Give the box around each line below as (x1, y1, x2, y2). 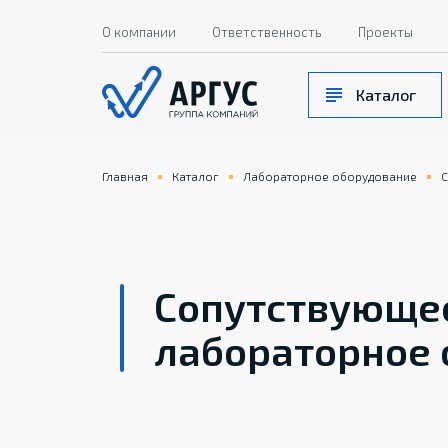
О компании (102, 24, 176, 40)
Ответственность (212, 24, 322, 40)
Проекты (358, 24, 413, 40)
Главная (102, 169, 148, 183)
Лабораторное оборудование (243, 169, 417, 183)
